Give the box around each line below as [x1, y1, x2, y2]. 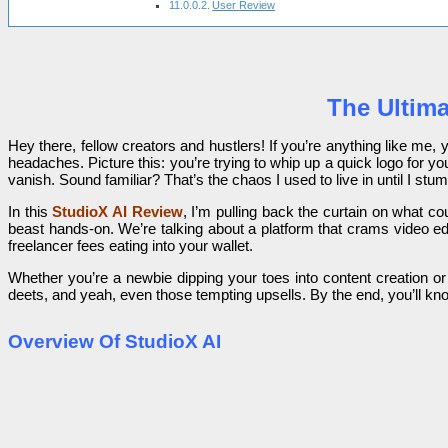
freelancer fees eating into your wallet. [8, 236, 253, 254]
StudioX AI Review [52, 202, 183, 220]
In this [8, 202, 48, 220]
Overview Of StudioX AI [8, 330, 221, 352]
